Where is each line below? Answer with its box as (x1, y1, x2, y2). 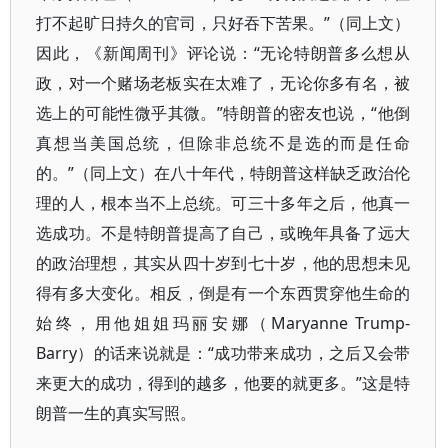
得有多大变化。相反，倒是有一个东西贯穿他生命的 (36, 282, 411, 304)
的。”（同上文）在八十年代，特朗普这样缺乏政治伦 (36, 162, 411, 184)
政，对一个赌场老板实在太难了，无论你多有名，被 (36, 72, 411, 94)
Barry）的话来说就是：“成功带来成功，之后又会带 (36, 342, 411, 364)
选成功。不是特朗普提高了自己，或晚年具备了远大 (36, 222, 411, 244)
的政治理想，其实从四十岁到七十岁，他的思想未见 (36, 252, 411, 274)
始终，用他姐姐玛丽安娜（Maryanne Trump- (36, 312, 411, 334)
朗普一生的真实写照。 (36, 402, 196, 424)
